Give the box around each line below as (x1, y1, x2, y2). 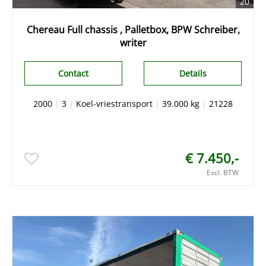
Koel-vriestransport (76, 97, 153, 109)
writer (119, 36, 147, 49)
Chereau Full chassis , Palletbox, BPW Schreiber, (26, 23, 240, 36)
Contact (58, 67, 88, 79)
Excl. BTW (207, 167, 239, 178)
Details (179, 67, 207, 79)
